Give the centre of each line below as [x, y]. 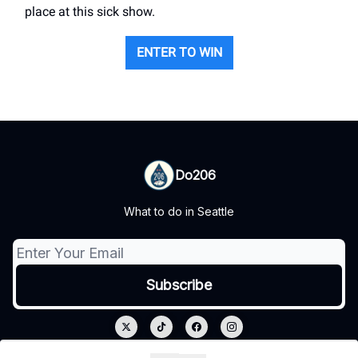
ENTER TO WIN [179, 52]
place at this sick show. [90, 11]
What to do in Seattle [179, 211]
